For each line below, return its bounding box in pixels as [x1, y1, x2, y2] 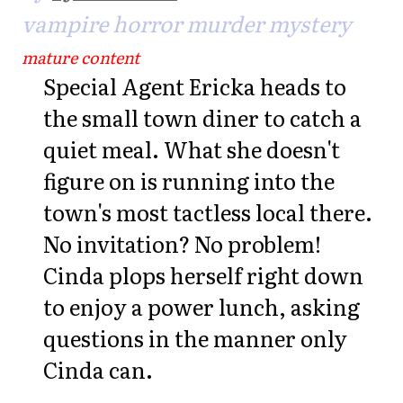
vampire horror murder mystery [22, 7, 352, 39]
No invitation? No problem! [43, 228, 321, 259]
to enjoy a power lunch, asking [43, 291, 360, 322]
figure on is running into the [43, 165, 335, 196]
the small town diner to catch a [43, 102, 362, 133]
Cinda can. [43, 354, 153, 385]
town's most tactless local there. [43, 196, 372, 228]
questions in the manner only [43, 322, 347, 354]
